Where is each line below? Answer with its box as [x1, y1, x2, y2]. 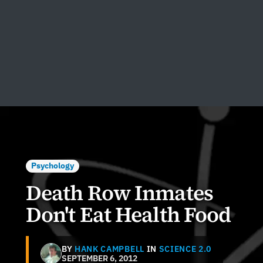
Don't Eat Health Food [26, 200, 231, 229]
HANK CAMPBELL [75, 243, 144, 254]
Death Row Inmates [26, 178, 213, 207]
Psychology [31, 160, 74, 171]
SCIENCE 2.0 [159, 243, 212, 254]
